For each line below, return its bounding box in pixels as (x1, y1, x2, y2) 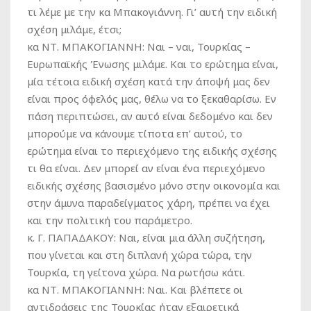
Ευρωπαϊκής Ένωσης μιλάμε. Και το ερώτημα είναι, (27, 57, 278, 71)
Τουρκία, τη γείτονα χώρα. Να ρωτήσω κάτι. (27, 265, 245, 279)
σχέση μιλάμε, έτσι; (27, 22, 121, 36)
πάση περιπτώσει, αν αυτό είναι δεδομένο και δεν (27, 109, 273, 123)
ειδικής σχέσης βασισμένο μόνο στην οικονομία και (27, 178, 280, 192)
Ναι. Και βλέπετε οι (144, 283, 243, 296)
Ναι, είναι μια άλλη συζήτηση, (116, 230, 265, 244)
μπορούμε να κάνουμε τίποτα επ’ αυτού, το (27, 126, 242, 140)
